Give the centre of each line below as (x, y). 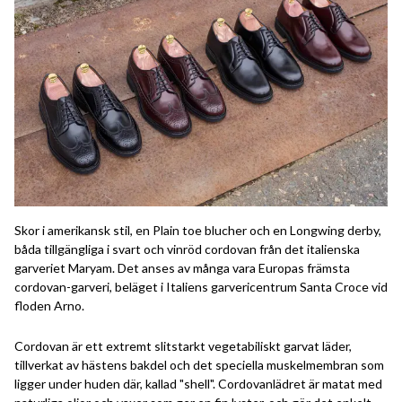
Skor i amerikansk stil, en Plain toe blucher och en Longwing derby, (198, 230)
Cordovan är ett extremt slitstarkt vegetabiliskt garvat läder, (183, 345)
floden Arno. (49, 305)
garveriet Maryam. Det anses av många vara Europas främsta (182, 267)
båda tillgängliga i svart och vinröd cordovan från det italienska (187, 249)
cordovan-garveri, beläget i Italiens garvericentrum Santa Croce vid (201, 286)
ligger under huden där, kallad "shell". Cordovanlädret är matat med (198, 383)
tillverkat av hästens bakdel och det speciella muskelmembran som (199, 364)
